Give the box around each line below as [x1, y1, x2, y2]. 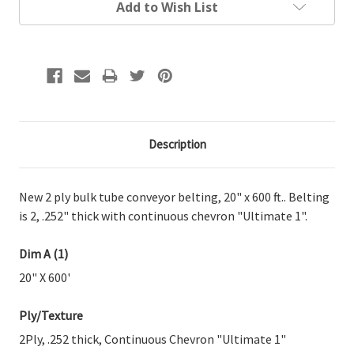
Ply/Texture [19, 307, 83, 323]
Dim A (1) [19, 245, 68, 262]
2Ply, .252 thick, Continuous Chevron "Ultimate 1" [19, 330, 286, 347]
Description [148, 136, 206, 152]
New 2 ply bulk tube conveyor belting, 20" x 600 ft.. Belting [19, 188, 330, 205]
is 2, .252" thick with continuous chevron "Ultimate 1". [19, 207, 307, 224]
